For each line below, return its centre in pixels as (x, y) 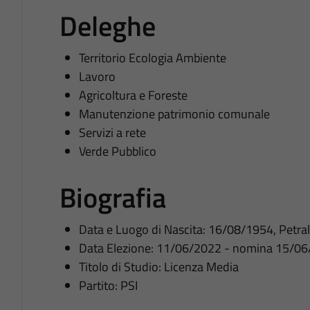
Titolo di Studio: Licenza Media (158, 266)
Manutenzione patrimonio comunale (174, 113)
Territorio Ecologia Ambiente (152, 57)
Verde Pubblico (117, 151)
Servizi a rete (112, 132)
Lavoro (97, 76)
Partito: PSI (108, 285)
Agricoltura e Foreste (133, 95)
